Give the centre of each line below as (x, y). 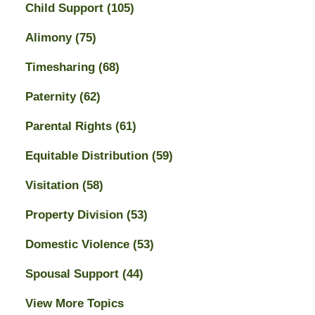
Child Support (66, 8)
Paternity (52, 97)
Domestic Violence (79, 245)
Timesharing (62, 67)
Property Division (76, 215)
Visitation (53, 186)
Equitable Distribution (88, 156)
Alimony (50, 38)
